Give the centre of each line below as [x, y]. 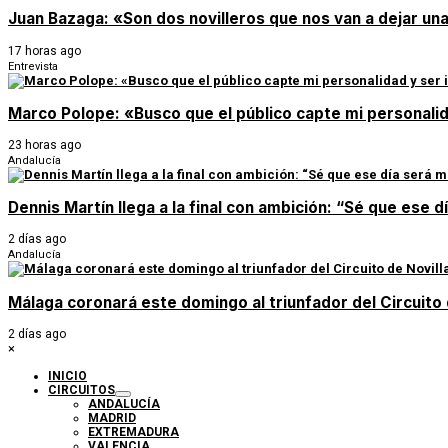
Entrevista [33, 66]
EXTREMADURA [133, 431]
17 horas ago [44, 50]
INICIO [67, 375]
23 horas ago [44, 145]
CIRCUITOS [81, 389]
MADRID [112, 417]
